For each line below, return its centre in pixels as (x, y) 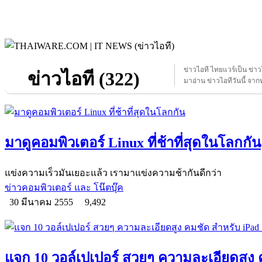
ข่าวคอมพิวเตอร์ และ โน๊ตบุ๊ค (64, 187)
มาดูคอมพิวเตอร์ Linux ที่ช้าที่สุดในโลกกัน (133, 142)
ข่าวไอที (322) (84, 79)
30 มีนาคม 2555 (42, 202)
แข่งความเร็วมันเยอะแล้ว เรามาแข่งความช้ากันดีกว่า (113, 173)
